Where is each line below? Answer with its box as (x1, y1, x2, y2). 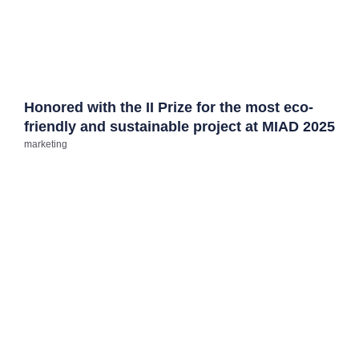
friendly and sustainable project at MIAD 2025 (24, 118, 335, 135)
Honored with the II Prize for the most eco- (24, 99, 313, 115)
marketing (24, 138, 67, 150)
